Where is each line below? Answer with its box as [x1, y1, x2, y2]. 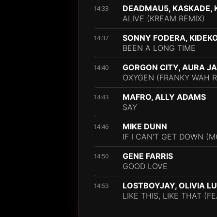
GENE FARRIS [123, 151, 173, 161]
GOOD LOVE [123, 161, 168, 171]
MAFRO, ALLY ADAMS [123, 92, 206, 102]
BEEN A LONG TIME [123, 43, 196, 53]
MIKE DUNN [123, 122, 167, 131]
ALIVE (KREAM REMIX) [123, 14, 205, 23]
